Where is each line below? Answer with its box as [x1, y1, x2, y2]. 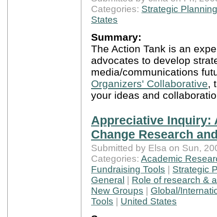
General [91, 175, 124, 186]
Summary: [91, 31, 141, 43]
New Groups [91, 186, 143, 196]
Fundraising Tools [91, 164, 165, 175]
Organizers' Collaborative [91, 77, 208, 89]
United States [121, 196, 177, 207]
